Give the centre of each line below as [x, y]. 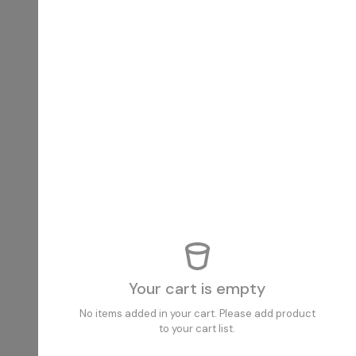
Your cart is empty [197, 288]
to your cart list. [197, 328]
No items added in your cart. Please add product [197, 313]
